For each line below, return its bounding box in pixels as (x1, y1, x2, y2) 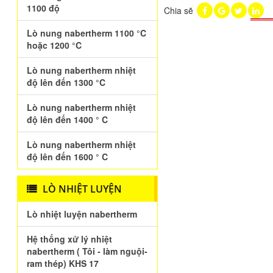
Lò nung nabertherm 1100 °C (27, 27, 147, 39)
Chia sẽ (163, 4, 196, 16)
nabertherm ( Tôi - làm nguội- (27, 245, 148, 257)
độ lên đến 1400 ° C (27, 113, 108, 126)
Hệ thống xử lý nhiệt (27, 233, 113, 245)
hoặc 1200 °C (27, 39, 82, 51)
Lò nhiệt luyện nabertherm (27, 208, 138, 220)
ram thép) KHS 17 (27, 257, 99, 269)
